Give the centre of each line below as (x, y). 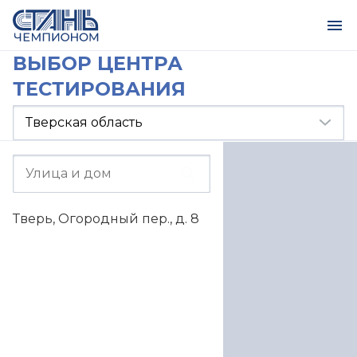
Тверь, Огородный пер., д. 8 (106, 219)
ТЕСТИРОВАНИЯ (99, 89)
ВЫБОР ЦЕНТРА (98, 63)
